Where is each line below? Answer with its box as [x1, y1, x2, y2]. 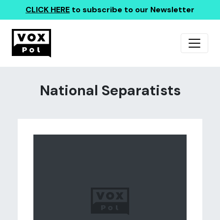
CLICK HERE [26, 4, 70, 15]
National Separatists [39, 82, 181, 100]
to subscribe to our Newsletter [70, 4, 194, 15]
